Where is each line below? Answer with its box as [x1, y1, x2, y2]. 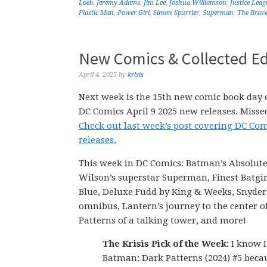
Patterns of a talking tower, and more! [79, 215, 246, 226]
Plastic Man [79, 9, 114, 17]
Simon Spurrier [153, 9, 199, 17]
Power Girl [117, 9, 150, 17]
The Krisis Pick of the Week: [103, 238, 229, 249]
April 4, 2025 [79, 71, 117, 79]
